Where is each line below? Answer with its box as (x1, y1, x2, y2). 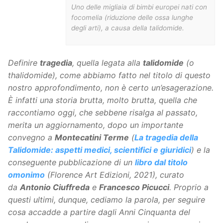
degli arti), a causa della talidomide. (71, 23, 184, 32)
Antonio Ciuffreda (20, 182, 90, 192)
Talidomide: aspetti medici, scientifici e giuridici (8, 144, 191, 155)
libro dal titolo (135, 157, 188, 167)
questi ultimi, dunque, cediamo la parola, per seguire (8, 194, 205, 205)
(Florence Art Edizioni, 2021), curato (45, 169, 184, 180)
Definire (8, 57, 40, 68)
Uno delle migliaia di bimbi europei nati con (71, 2, 207, 11)
